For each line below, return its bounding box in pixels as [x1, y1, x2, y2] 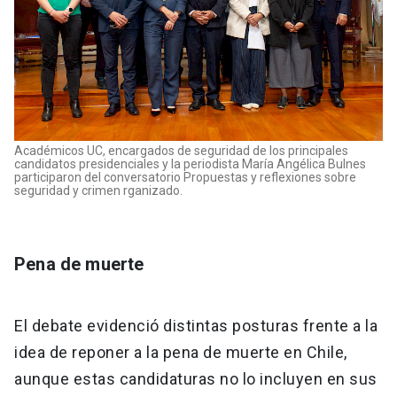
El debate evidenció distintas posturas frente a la [14, 316, 378, 336]
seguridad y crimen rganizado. [14, 183, 183, 198]
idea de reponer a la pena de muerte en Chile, [14, 343, 347, 362]
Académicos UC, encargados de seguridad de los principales [14, 144, 348, 159]
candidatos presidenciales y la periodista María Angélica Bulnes [14, 157, 366, 172]
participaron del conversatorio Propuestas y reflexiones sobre [14, 170, 356, 185]
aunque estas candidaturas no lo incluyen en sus [14, 370, 378, 389]
